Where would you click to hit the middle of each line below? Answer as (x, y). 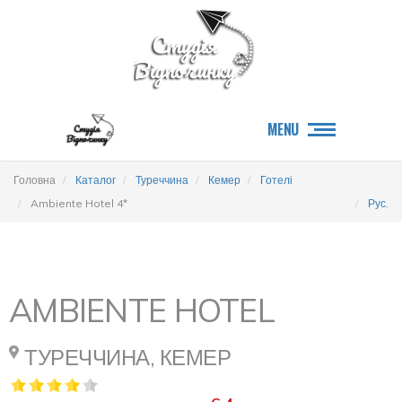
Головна (35, 180)
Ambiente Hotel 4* (79, 203)
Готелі (276, 180)
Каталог (96, 180)
